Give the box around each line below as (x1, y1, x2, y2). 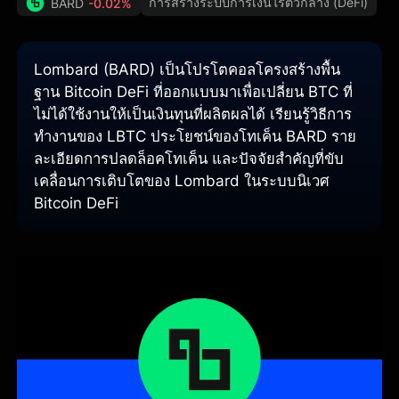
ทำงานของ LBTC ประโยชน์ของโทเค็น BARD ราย (34, 126, 357, 145)
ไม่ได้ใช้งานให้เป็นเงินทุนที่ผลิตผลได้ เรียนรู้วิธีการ (34, 104, 353, 123)
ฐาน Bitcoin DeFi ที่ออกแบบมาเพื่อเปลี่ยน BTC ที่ (34, 82, 354, 101)
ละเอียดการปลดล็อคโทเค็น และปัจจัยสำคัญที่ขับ (34, 149, 345, 167)
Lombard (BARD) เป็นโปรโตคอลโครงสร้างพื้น (34, 60, 341, 78)
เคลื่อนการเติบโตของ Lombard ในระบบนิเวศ (34, 171, 330, 190)
